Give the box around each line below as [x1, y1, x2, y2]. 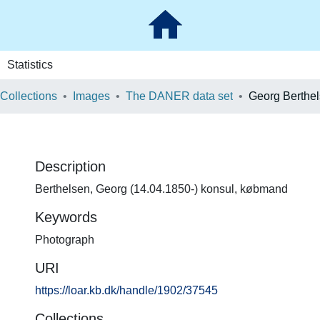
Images [73, 90, 110, 102]
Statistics [6, 59, 53, 71]
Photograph [35, 234, 94, 246]
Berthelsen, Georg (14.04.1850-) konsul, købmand [35, 183, 288, 195]
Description [35, 159, 106, 174]
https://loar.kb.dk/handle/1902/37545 [35, 284, 218, 296]
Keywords [35, 209, 97, 225]
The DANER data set [126, 90, 233, 102]
